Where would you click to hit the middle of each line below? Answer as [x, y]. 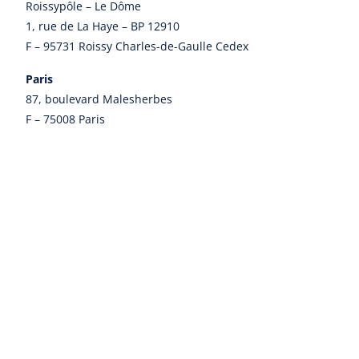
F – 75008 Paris [65, 119]
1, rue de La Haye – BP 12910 [103, 26]
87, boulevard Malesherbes [99, 99]
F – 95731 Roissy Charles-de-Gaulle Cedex [137, 46]
